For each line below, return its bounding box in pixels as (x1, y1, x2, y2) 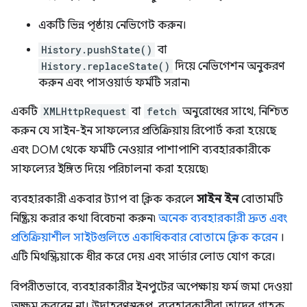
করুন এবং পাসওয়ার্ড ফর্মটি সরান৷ (38, 76, 190, 90)
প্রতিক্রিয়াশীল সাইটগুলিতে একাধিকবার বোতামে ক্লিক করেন (11, 231, 278, 245)
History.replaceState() (41, 60, 170, 73)
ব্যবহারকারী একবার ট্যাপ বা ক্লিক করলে (11, 193, 197, 207)
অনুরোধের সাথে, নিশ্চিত (180, 105, 288, 119)
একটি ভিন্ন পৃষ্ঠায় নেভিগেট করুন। (38, 19, 186, 33)
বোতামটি (238, 193, 283, 207)
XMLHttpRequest (43, 105, 126, 119)
